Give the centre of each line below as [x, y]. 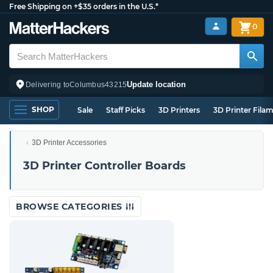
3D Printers [179, 110]
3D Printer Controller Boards [105, 166]
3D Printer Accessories [69, 143]
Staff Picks [126, 110]
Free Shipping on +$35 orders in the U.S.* [84, 6]
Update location [157, 84]
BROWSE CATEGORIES [70, 207]
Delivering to [48, 84]
